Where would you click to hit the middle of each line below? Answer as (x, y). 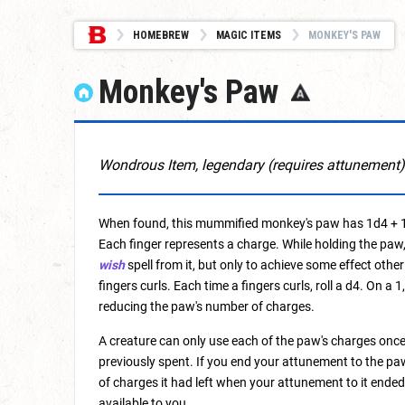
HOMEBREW (161, 35)
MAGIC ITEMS (249, 35)
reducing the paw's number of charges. (207, 306)
